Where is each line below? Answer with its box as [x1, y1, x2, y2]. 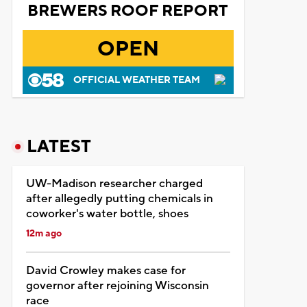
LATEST [26, 135, 91, 158]
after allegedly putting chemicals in [25, 191, 213, 206]
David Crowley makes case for [25, 262, 186, 278]
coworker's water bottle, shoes [25, 206, 188, 221]
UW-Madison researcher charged [25, 175, 203, 191]
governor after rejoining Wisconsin [25, 278, 209, 293]
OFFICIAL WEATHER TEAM [73, 73, 200, 86]
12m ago [25, 227, 62, 240]
